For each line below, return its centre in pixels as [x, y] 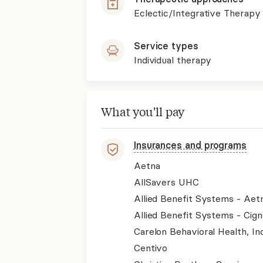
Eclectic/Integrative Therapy [197, 13]
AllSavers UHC [166, 182]
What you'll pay [143, 111]
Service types [166, 46]
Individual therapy [173, 60]
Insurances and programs [190, 145]
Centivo [151, 248]
